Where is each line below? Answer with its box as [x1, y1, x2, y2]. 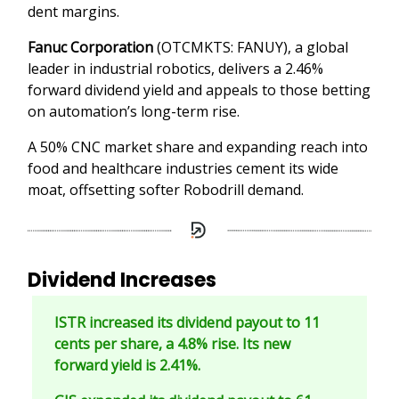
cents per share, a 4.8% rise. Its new [54, 334, 290, 354]
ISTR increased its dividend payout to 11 [54, 313, 320, 333]
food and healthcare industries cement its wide [28, 158, 338, 178]
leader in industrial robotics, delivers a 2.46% [28, 58, 323, 78]
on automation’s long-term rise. [28, 101, 240, 121]
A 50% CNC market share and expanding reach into [28, 136, 368, 157]
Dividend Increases [28, 266, 216, 295]
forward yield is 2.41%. [54, 355, 200, 376]
